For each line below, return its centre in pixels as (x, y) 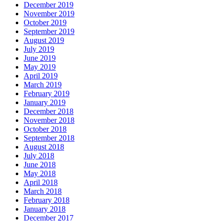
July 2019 (39, 49)
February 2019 (47, 93)
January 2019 (45, 102)
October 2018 (45, 129)
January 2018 (45, 209)
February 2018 (47, 200)
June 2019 (40, 58)
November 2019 (49, 13)
